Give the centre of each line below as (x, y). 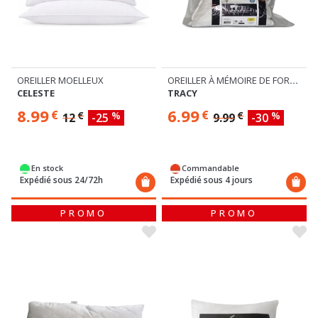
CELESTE (36, 93)
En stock (47, 168)
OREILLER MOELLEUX (60, 80)
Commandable (210, 168)
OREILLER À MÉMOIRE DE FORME (294, 80)
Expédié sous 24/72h (61, 180)
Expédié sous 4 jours (212, 180)
